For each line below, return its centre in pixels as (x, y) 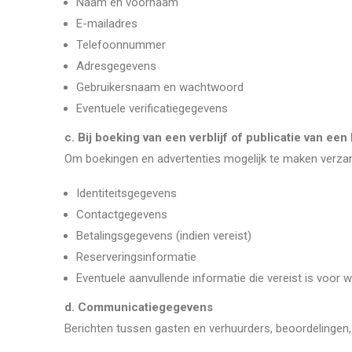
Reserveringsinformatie (136, 257)
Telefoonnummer (121, 45)
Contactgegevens (122, 214)
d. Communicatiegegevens (139, 307)
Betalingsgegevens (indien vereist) (164, 236)
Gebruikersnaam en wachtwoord (160, 87)
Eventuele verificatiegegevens (152, 108)
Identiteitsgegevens (126, 193)
